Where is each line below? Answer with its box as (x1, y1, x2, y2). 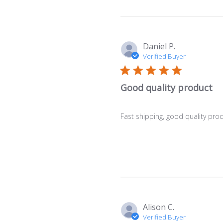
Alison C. (142, 201, 174, 213)
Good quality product (120, 81, 213, 94)
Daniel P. (142, 40, 175, 52)
